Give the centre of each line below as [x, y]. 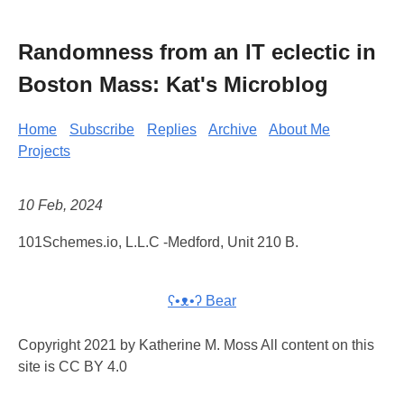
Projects [44, 151]
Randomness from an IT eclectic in [197, 51]
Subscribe [102, 129]
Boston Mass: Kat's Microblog [173, 84]
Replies [172, 129]
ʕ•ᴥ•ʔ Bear [202, 301]
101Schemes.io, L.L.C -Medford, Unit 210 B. [158, 243]
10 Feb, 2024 [60, 206]
